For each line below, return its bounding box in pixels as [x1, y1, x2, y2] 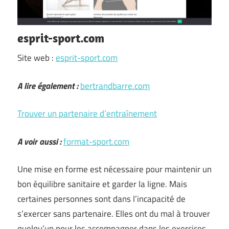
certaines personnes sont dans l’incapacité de [17, 192, 186, 205]
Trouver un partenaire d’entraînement [17, 107, 157, 120]
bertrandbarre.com [80, 79, 150, 93]
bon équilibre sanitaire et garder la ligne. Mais [17, 177, 187, 191]
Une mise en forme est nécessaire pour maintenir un [17, 163, 212, 176]
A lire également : [17, 79, 78, 93]
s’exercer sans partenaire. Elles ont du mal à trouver [17, 207, 210, 220]
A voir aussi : [17, 134, 61, 148]
